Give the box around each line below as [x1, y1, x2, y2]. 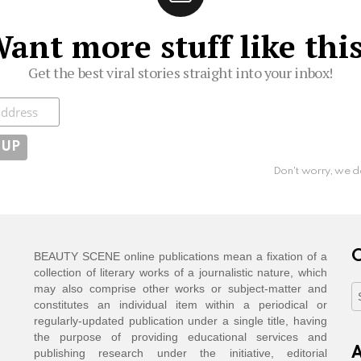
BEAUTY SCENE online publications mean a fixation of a [34, 249, 327, 263]
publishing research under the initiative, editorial [34, 346, 327, 359]
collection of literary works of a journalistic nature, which [34, 265, 327, 279]
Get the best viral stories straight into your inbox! [28, 62, 333, 82]
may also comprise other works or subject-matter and [34, 281, 327, 295]
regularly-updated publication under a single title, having [34, 313, 327, 327]
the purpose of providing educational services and [34, 330, 327, 343]
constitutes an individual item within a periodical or [34, 297, 327, 311]
